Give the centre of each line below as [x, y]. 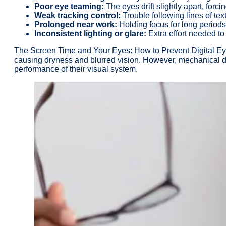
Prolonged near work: [76, 24]
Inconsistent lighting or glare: [90, 33]
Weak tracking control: [77, 15]
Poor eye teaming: [69, 6]
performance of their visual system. [76, 69]
